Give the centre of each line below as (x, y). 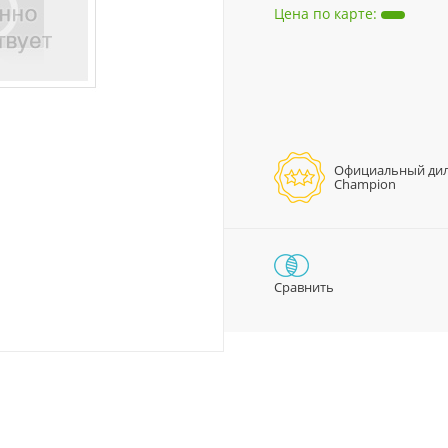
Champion (365, 184)
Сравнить (304, 287)
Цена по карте (323, 13)
